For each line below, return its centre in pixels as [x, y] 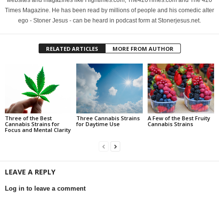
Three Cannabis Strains [108, 118]
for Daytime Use [98, 124]
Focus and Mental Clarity [38, 130]
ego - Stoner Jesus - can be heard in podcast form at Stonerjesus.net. [109, 21]
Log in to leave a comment [45, 188]
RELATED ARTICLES [72, 49]
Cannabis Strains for [32, 124]
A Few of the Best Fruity [179, 118]
